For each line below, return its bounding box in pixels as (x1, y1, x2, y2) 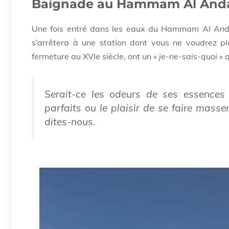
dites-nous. (44, 116, 95, 128)
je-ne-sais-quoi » (159, 51, 225, 62)
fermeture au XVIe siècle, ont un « (32, 51, 159, 62)
